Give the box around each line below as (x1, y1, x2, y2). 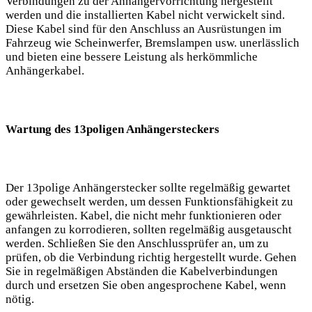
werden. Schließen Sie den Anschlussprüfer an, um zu (6, 237, 269, 251)
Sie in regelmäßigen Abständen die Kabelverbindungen (6, 265, 278, 279)
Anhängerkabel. (6, 64, 84, 78)
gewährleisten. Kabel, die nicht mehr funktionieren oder (6, 209, 281, 223)
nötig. (6, 292, 34, 306)
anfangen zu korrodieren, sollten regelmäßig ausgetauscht (6, 223, 292, 237)
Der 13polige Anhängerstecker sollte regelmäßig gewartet (6, 181, 290, 195)
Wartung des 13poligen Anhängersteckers (6, 123, 219, 136)
